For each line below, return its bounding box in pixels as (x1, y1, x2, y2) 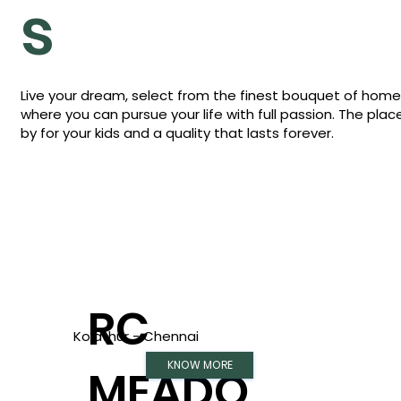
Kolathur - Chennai (73, 326, 200, 346)
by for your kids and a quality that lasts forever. (20, 124, 334, 143)
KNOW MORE (166, 357, 233, 373)
